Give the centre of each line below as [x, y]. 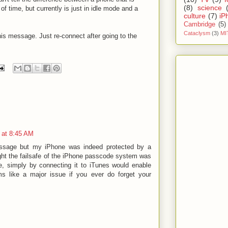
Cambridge [199, 24]
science [209, 7]
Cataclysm [197, 33]
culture [195, 16]
